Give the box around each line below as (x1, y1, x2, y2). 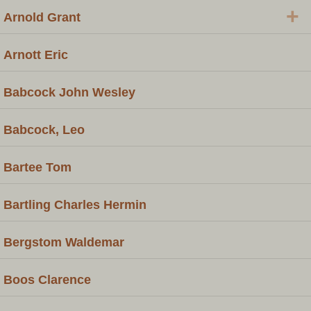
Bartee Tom (3, 160, 72, 174)
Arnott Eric (3, 47, 68, 62)
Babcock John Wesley (3, 85, 135, 99)
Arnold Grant (3, 10, 81, 24)
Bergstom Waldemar (3, 235, 124, 249)
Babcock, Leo (3, 122, 85, 137)
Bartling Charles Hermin (3, 197, 146, 212)
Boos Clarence (3, 272, 91, 287)
